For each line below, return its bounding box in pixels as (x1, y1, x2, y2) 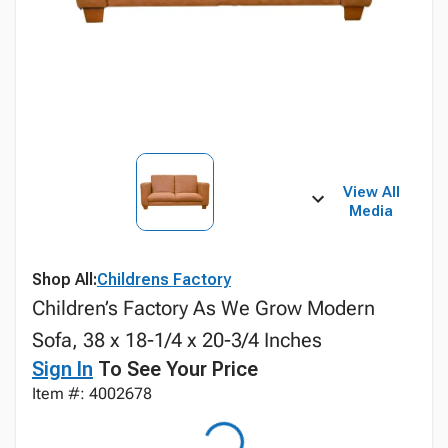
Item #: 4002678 (32, 384, 152, 403)
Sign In (32, 357, 93, 381)
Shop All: (32, 270, 97, 289)
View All (342, 183, 400, 201)
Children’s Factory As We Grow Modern (32, 296, 375, 320)
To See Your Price (93, 357, 258, 381)
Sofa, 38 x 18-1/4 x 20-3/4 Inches (32, 328, 322, 352)
